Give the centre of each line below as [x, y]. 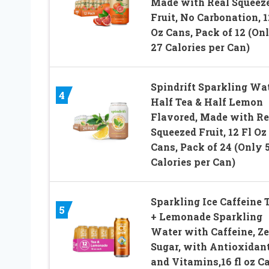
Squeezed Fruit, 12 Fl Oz [208, 131]
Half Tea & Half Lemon [207, 101]
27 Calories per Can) [200, 47]
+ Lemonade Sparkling [206, 216]
